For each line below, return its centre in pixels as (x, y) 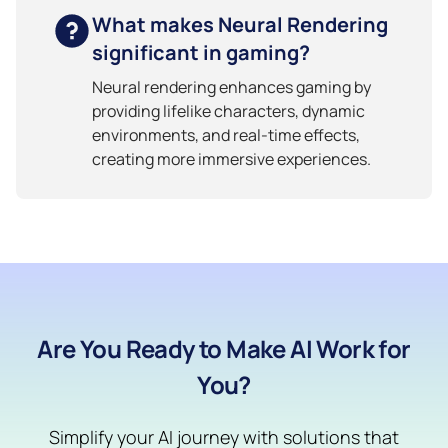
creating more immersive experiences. (231, 158)
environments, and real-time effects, (226, 134)
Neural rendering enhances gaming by (231, 86)
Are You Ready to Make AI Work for (224, 348)
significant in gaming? (201, 52)
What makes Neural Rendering (240, 24)
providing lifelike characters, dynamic (228, 110)
